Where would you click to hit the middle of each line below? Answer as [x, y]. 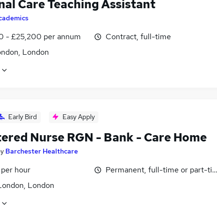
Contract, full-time [138, 36]
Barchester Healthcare [42, 151]
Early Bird [23, 116]
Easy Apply [78, 116]
